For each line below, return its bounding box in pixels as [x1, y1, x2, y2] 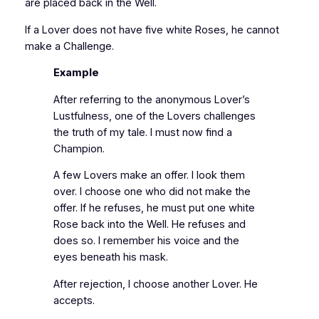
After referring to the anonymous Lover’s [53, 93, 250, 106]
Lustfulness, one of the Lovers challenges [53, 109, 256, 122]
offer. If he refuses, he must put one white [53, 202, 255, 215]
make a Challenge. [24, 39, 114, 53]
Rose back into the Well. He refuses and [53, 218, 246, 231]
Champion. [53, 142, 105, 155]
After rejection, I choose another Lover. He [53, 278, 258, 291]
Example [53, 66, 99, 80]
